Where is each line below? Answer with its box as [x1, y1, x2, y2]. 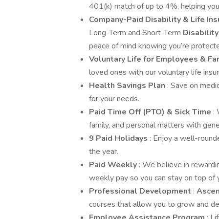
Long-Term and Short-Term [89, 27, 183, 38]
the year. [89, 146, 118, 157]
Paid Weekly [89, 159, 139, 170]
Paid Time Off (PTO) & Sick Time [89, 107, 213, 117]
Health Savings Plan [89, 80, 167, 91]
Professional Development [89, 186, 193, 197]
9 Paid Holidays [89, 133, 150, 144]
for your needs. [89, 93, 139, 104]
